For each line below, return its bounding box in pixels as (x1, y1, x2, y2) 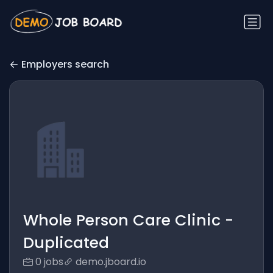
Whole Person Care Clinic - (23, 210, 233, 232)
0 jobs (35, 255, 63, 269)
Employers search (21, 57, 109, 72)
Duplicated (23, 232, 109, 254)
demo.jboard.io (75, 255, 146, 269)
